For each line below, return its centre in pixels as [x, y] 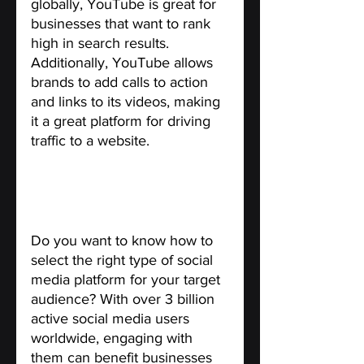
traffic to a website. [90, 140]
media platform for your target [128, 279]
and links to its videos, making [128, 101]
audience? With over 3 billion [125, 299]
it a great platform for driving [123, 121]
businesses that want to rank [123, 23]
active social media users [112, 318]
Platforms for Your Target [130, 201]
